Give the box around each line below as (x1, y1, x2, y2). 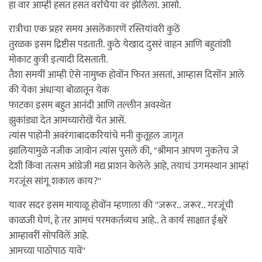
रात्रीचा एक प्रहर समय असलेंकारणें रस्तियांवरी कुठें (9, 21, 180, 37)
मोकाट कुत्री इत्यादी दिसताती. (9, 51, 108, 68)
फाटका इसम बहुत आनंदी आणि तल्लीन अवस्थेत (9, 97, 171, 113)
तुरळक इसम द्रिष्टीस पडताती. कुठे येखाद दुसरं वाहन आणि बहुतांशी (9, 36, 231, 53)
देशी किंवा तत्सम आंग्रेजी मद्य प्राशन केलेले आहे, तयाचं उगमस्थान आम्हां (9, 158, 249, 174)
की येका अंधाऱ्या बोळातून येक (9, 82, 109, 98)
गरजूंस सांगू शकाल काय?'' (9, 173, 101, 189)
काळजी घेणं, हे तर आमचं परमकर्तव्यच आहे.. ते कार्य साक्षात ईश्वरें (9, 212, 227, 229)
